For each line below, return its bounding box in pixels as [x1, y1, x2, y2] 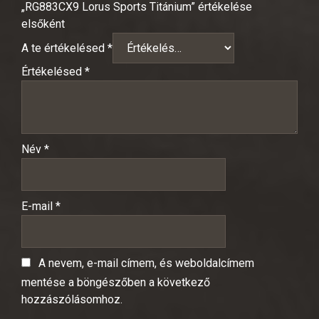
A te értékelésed [21, 41, 108, 56]
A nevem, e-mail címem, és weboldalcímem [38, 256, 254, 271]
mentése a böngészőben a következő [21, 276, 210, 290]
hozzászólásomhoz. [21, 293, 122, 307]
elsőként [21, 17, 65, 31]
